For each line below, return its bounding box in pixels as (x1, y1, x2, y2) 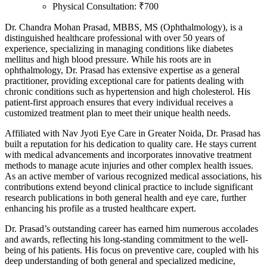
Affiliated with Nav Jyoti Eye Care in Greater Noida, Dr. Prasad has (5, 128, 260, 138)
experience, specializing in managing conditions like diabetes (5, 43, 233, 54)
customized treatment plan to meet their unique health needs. (5, 107, 231, 118)
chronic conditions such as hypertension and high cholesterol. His (5, 86, 250, 97)
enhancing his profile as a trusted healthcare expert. (5, 203, 196, 213)
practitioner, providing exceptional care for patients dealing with (5, 75, 244, 86)
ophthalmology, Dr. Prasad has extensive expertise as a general (5, 64, 240, 75)
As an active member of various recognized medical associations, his (5, 170, 262, 181)
